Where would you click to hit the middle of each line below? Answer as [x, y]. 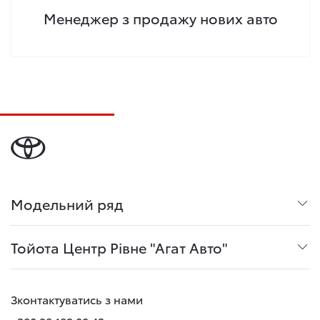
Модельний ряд [67, 204]
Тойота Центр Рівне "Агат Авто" [119, 247]
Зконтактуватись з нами [77, 299]
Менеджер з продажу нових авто [160, 18]
